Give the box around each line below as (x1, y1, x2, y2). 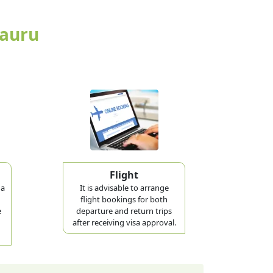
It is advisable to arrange (79, 182, 169, 193)
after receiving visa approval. (72, 216, 176, 228)
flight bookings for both (80, 193, 168, 205)
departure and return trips (76, 205, 172, 216)
